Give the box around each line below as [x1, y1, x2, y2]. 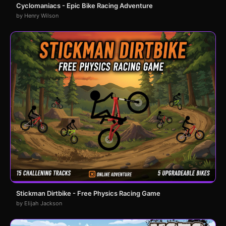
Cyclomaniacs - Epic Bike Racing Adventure [16, 2, 153, 10]
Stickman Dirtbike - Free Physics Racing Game [16, 189, 160, 198]
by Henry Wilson [16, 12, 59, 20]
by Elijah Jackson [16, 200, 62, 207]
